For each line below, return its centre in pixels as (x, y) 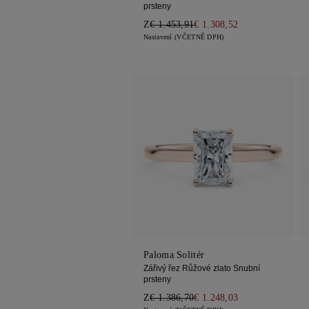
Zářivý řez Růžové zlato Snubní (202, 269)
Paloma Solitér (174, 255)
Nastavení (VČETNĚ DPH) (184, 37)
